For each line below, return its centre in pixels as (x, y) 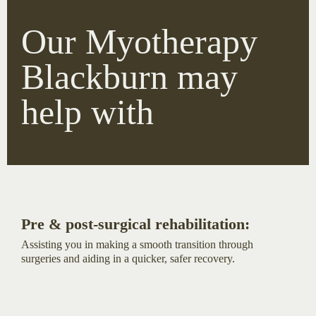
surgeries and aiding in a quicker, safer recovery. (128, 258)
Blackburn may (129, 77)
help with (87, 112)
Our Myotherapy (139, 41)
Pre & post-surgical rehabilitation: (135, 224)
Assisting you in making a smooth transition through (137, 244)
